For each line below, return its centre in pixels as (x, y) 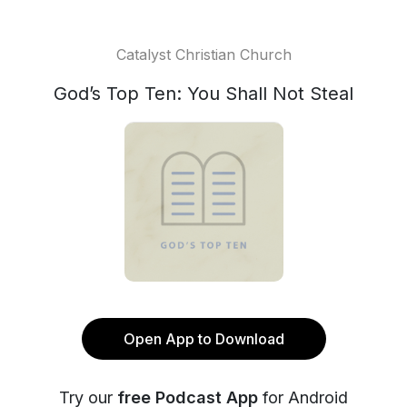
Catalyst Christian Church (203, 55)
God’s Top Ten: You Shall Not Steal (203, 94)
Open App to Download (203, 339)
